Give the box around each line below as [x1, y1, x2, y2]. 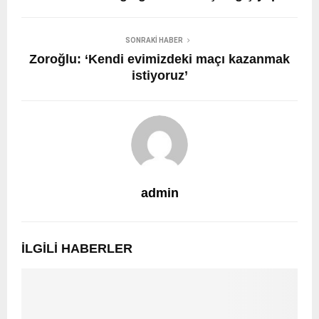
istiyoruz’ [131, 68, 188, 83]
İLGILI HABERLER [21, 241, 132, 256]
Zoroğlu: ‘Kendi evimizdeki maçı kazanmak [29, 51, 290, 66]
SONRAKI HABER [125, 36, 183, 44]
